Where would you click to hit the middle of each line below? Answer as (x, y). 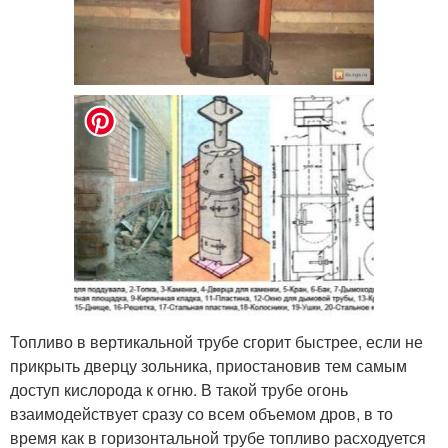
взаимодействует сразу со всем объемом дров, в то (201, 413)
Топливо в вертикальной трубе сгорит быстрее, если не (216, 341)
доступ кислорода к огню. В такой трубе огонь (179, 389)
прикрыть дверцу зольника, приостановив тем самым (208, 365)
